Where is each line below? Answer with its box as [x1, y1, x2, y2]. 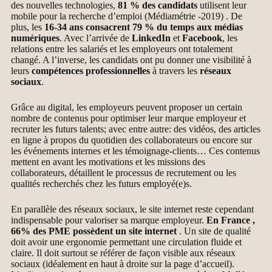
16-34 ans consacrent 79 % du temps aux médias [44, 22, 243, 33]
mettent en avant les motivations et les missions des [11, 157, 205, 168]
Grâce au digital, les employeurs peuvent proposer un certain [11, 102, 242, 113]
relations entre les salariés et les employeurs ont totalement [11, 44, 233, 55]
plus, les [11, 22, 44, 33]
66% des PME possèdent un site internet [11, 226, 177, 237]
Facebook [182, 33, 222, 44]
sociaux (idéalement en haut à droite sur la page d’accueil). [11, 259, 234, 270]
